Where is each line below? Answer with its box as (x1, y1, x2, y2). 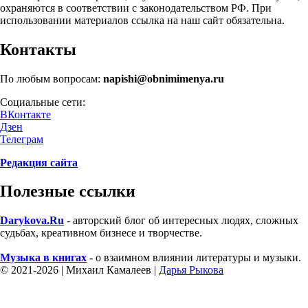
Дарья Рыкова (159, 264, 223, 276)
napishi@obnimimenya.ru (103, 72, 224, 85)
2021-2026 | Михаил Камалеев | (11, 264, 159, 276)
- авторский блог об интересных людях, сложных (64, 214, 298, 227)
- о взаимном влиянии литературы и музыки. (87, 252, 301, 264)
